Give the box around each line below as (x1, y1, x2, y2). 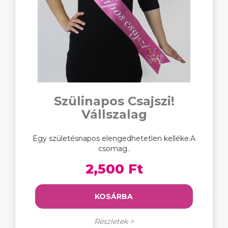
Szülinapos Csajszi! (53, 94, 175, 108)
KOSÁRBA (95, 192, 133, 201)
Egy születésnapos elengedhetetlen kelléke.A (33, 134, 195, 143)
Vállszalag (81, 107, 147, 122)
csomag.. (98, 144, 130, 153)
